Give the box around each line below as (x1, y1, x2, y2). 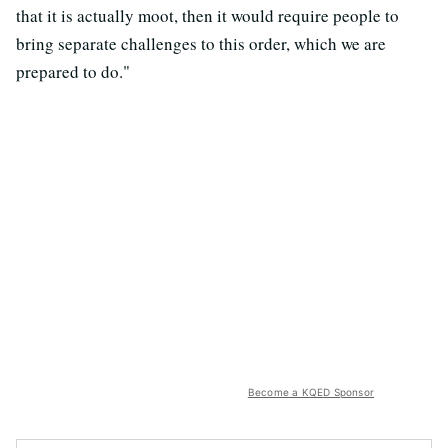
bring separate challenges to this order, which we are (16, 31, 386, 55)
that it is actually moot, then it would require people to (16, 3, 399, 27)
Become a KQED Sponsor (247, 385, 374, 398)
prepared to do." (16, 59, 130, 83)
